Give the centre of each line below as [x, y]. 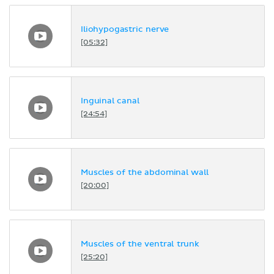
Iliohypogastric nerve [125, 30]
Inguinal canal [110, 102]
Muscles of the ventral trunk [140, 245]
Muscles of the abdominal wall [145, 173]
